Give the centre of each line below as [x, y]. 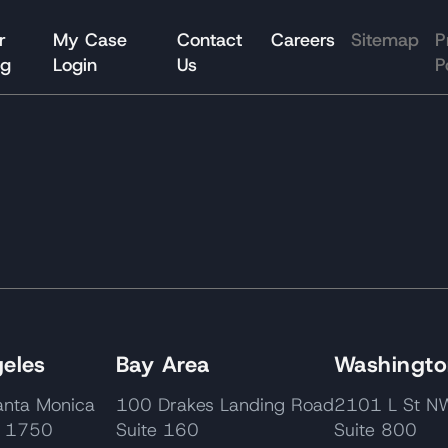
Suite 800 [375, 429]
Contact [209, 40]
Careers [302, 40]
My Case [90, 40]
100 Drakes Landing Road [224, 404]
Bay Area [162, 364]
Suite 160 [157, 429]
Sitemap [384, 40]
